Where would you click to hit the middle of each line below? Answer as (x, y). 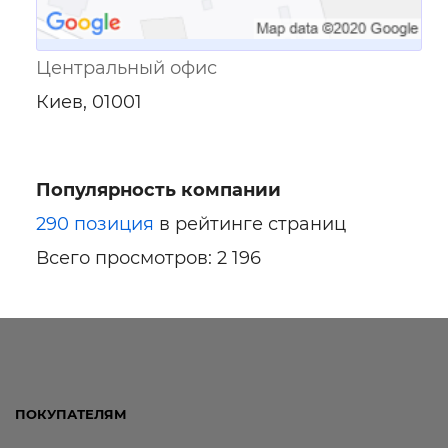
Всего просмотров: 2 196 (148, 258)
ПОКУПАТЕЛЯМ (71, 414)
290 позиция (95, 224)
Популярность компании (158, 190)
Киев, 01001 (89, 102)
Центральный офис (126, 68)
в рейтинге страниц (250, 224)
